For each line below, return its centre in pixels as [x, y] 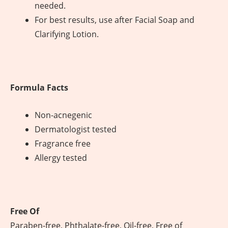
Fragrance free [63, 143]
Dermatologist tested [76, 129]
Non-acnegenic [63, 115]
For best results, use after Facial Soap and [115, 20]
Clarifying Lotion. [67, 34]
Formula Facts [39, 88]
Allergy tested [61, 158]
